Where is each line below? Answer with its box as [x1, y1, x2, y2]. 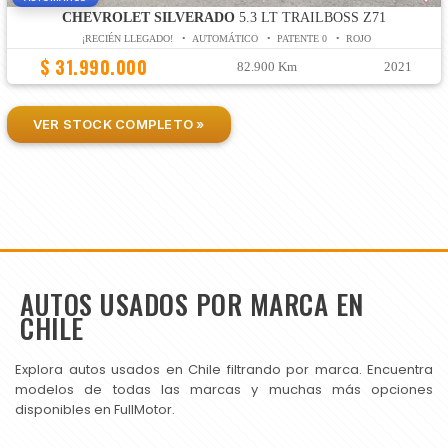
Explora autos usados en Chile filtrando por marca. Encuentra [15, 360, 433, 380]
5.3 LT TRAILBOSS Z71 [234, 10, 386, 26]
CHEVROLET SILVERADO [61, 10, 235, 26]
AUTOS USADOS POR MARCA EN [20, 284, 364, 325]
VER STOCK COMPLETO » [32, 115, 205, 132]
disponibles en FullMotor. [15, 400, 175, 420]
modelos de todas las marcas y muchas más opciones [15, 380, 433, 400]
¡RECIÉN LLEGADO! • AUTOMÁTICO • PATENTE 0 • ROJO [81, 33, 371, 45]
